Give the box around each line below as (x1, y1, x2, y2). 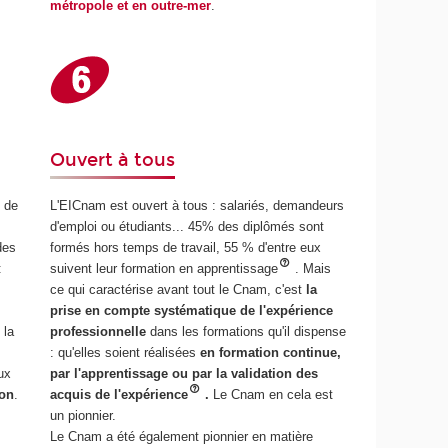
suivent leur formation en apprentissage (50, 261, 279, 277)
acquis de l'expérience (50, 387, 189, 403)
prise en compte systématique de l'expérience (50, 303, 334, 319)
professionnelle (50, 324, 147, 340)
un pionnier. (50, 408, 117, 424)
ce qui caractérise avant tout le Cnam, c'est (50, 282, 307, 298)
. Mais (294, 261, 331, 277)
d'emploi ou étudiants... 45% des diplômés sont (50, 219, 325, 235)
